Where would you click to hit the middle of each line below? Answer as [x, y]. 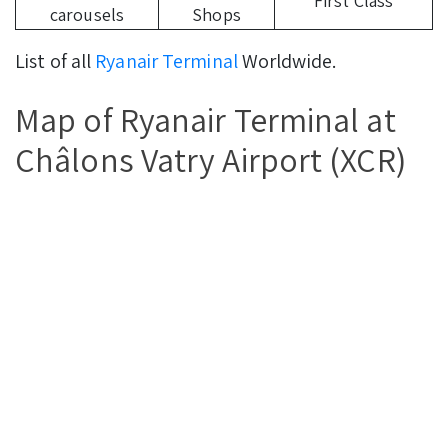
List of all [55, 60]
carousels [87, 14]
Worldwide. [286, 60]
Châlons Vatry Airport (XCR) [210, 159]
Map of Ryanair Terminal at [205, 119]
